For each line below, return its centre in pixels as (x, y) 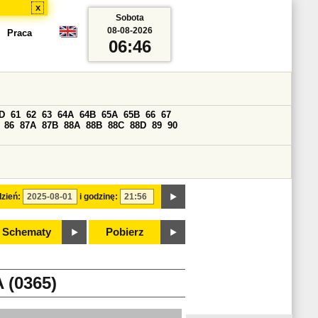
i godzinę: (99, 197)
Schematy (26, 232)
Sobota (130, 18)
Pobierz (125, 232)
